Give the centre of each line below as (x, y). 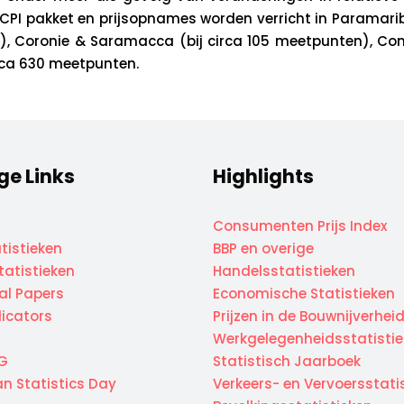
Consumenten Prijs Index (300, 226)
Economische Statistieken (304, 294)
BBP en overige (263, 248)
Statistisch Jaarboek (287, 361)
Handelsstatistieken (284, 271)
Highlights (263, 176)
